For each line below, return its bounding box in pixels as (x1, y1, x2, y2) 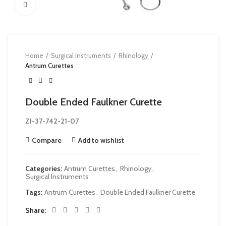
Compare (32, 136, 62, 145)
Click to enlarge (35, 1, 80, 9)
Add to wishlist (78, 136, 124, 145)
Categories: (25, 164, 64, 173)
